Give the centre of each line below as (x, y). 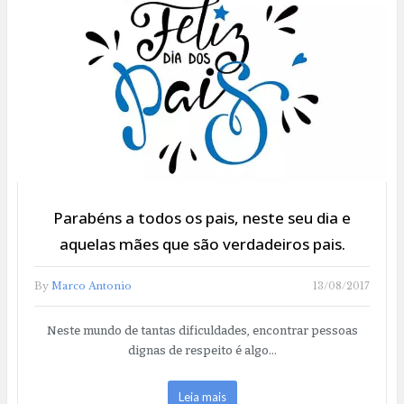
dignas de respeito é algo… (202, 351)
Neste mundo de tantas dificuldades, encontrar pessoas (202, 331)
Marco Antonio (91, 286)
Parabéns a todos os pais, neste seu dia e (202, 218)
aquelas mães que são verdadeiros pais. (202, 244)
